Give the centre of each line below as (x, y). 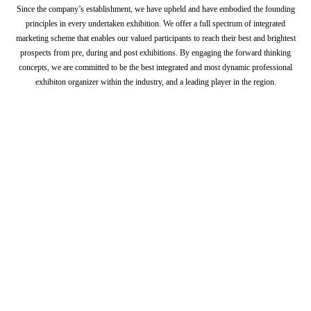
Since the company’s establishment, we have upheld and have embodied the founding (155, 9)
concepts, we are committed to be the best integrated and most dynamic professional (155, 67)
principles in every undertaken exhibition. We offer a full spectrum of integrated (155, 24)
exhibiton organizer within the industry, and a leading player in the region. (155, 82)
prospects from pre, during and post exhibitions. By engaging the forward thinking (155, 53)
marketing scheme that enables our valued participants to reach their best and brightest (155, 38)
